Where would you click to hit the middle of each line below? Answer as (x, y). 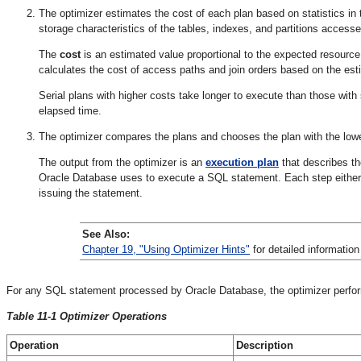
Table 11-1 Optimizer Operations (87, 316)
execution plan (242, 162)
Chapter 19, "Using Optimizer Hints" (166, 249)
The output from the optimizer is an (122, 162)
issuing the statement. (91, 193)
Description (265, 345)
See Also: (106, 234)
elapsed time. (70, 110)
